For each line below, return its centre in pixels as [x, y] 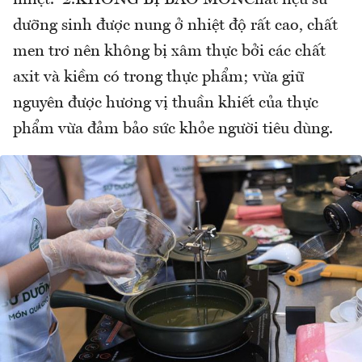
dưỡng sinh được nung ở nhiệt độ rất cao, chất [175, 26]
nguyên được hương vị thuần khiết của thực [166, 104]
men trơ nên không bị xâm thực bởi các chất [169, 52]
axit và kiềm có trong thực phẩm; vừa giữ [158, 78]
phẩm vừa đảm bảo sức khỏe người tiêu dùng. [175, 130]
